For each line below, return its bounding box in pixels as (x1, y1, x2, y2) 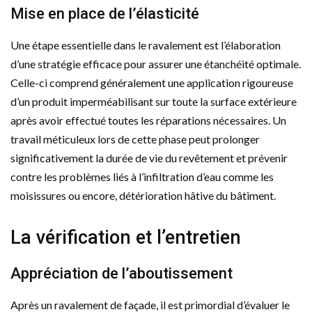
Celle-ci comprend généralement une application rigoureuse (10, 75, 293, 89)
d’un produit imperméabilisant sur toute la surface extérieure (10, 94, 297, 108)
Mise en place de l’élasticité (10, 4, 199, 22)
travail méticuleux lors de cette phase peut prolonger (10, 132, 260, 146)
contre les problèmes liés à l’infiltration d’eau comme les (10, 169, 274, 183)
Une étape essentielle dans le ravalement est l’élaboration (10, 38, 281, 52)
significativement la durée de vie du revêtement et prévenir (10, 150, 288, 164)
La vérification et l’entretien (10, 226, 241, 249)
